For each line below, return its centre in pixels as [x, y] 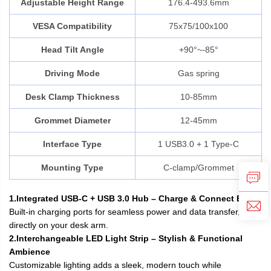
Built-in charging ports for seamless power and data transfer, [125, 211]
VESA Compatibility [72, 26]
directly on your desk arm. [59, 225]
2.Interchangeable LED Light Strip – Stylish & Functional [126, 238]
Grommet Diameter [72, 120]
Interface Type [72, 144]
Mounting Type [72, 167]
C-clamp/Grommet [198, 167]
